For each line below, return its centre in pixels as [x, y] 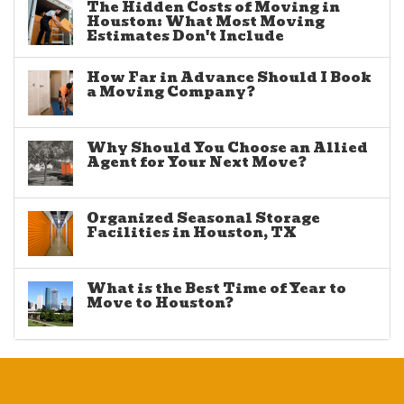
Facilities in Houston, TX [192, 233]
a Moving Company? [171, 92]
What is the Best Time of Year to [216, 289]
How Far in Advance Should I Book [229, 78]
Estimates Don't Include [185, 37]
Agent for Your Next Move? [197, 163]
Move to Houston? [160, 303]
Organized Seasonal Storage [203, 219]
